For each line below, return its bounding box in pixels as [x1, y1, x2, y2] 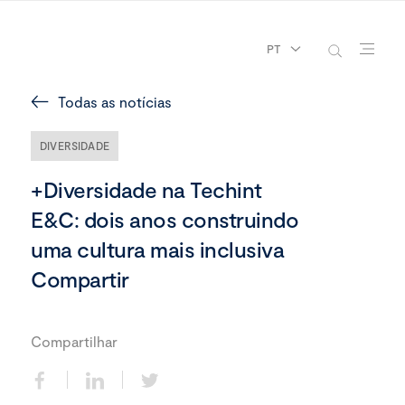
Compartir [31, 266, 129, 292]
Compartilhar [31, 333, 118, 350]
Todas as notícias [58, 93, 172, 110]
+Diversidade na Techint [31, 176, 262, 202]
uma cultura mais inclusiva [31, 236, 284, 262]
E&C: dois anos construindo [31, 206, 298, 232]
